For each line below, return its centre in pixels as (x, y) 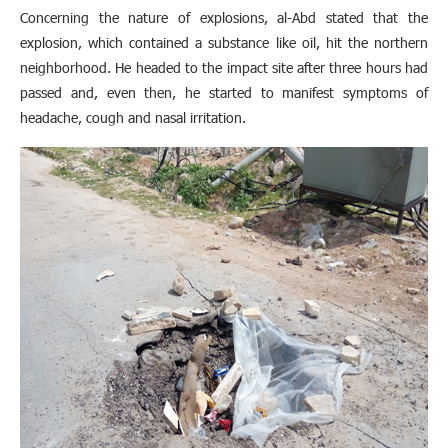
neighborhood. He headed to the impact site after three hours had (224, 68)
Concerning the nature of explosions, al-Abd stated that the (224, 18)
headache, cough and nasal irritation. (135, 118)
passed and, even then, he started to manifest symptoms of (224, 93)
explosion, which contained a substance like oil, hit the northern (224, 43)
